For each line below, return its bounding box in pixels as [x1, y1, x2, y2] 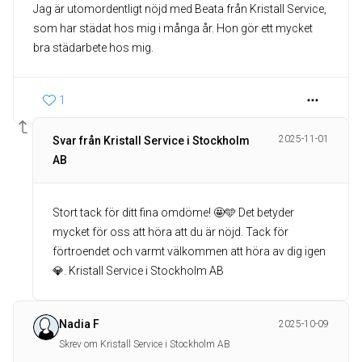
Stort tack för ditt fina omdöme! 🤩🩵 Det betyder [53, 206, 294, 219]
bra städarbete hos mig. [33, 41, 154, 54]
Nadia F [59, 318, 99, 330]
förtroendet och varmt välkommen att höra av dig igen [53, 245, 326, 258]
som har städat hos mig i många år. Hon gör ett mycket [33, 22, 313, 35]
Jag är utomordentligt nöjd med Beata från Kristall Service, [33, 2, 326, 15]
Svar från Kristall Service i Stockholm [53, 134, 250, 147]
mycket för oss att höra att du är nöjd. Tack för [53, 225, 288, 238]
